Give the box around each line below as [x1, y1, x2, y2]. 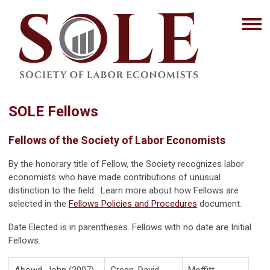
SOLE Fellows [8, 102, 98, 120]
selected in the [8, 198, 69, 209]
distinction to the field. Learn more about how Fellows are [8, 184, 239, 196]
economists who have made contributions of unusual [8, 171, 221, 183]
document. [197, 198, 242, 209]
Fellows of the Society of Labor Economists [8, 133, 225, 146]
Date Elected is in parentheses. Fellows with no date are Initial [8, 221, 251, 233]
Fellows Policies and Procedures [69, 198, 197, 209]
